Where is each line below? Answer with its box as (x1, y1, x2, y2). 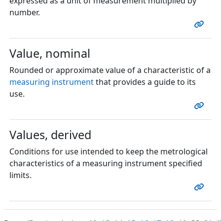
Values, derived (9, 126, 91, 143)
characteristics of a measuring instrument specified (9, 157, 202, 169)
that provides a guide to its (93, 76, 196, 87)
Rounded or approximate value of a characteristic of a (9, 64, 211, 75)
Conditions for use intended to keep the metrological (9, 146, 208, 157)
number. (9, 6, 40, 18)
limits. (9, 169, 32, 181)
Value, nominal (9, 45, 90, 61)
